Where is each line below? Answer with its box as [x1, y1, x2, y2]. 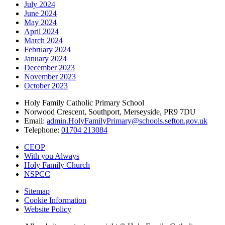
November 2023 [24, 72, 76, 81]
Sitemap [24, 187, 50, 196]
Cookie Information [24, 196, 86, 205]
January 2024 [24, 54, 67, 63]
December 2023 [24, 63, 75, 72]
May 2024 [24, 18, 57, 27]
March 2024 [24, 36, 63, 45]
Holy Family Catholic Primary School [24, 98, 144, 107]
